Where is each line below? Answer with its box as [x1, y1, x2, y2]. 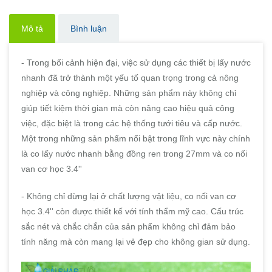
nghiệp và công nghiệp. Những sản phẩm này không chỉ [21, 88, 236, 98]
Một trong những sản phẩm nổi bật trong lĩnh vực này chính [21, 134, 250, 144]
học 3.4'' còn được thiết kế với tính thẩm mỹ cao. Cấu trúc [21, 206, 243, 217]
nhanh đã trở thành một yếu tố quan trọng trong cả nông [21, 73, 239, 83]
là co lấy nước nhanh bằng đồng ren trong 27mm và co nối [21, 149, 247, 159]
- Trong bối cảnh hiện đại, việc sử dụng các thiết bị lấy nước [21, 58, 251, 68]
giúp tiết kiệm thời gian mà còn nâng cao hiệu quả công [21, 103, 234, 114]
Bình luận [70, 24, 107, 34]
